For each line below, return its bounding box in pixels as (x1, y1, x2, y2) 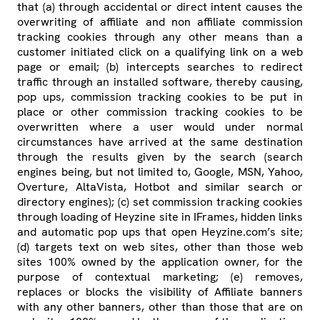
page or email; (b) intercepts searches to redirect (17, 59, 303, 75)
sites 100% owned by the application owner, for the (17, 254, 303, 270)
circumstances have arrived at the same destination (17, 134, 303, 150)
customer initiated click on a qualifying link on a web (17, 44, 303, 60)
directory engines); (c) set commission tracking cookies (17, 194, 303, 210)
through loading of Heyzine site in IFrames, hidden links (17, 209, 303, 225)
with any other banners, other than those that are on (17, 299, 303, 315)
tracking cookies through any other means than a (17, 29, 303, 45)
